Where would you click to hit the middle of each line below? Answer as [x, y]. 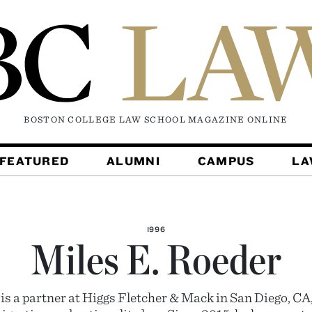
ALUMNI [133, 161]
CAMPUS [226, 161]
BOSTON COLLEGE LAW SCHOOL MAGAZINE [135, 120]
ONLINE [267, 120]
